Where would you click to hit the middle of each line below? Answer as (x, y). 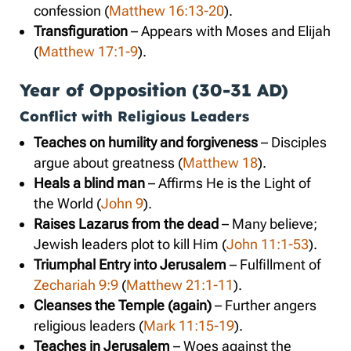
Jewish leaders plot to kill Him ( (130, 244)
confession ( (71, 10)
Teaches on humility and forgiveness (146, 142)
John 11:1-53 (268, 244)
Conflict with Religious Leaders (134, 116)
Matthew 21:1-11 (180, 284)
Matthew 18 (220, 162)
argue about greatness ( (108, 162)
